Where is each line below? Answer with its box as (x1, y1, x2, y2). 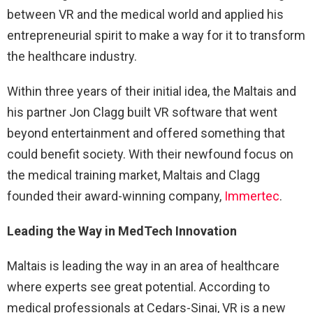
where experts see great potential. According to (7, 279, 270, 295)
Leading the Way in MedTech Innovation (7, 224, 237, 239)
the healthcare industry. (7, 49, 137, 64)
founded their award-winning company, (7, 189, 224, 204)
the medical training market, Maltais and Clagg (7, 168, 260, 183)
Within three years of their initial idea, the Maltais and (7, 84, 296, 99)
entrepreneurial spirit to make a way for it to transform (7, 28, 305, 43)
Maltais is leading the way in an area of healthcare (7, 259, 279, 274)
